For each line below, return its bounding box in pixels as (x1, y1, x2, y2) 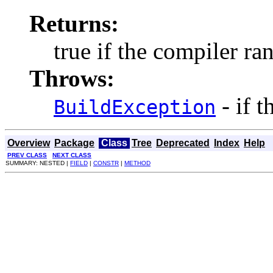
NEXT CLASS (52, 151, 91, 158)
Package (54, 137, 94, 148)
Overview (7, 137, 50, 148)
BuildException (54, 96, 216, 118)
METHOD (124, 159, 151, 166)
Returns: (29, 10, 119, 37)
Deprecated (156, 137, 210, 148)
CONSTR (93, 159, 119, 166)
